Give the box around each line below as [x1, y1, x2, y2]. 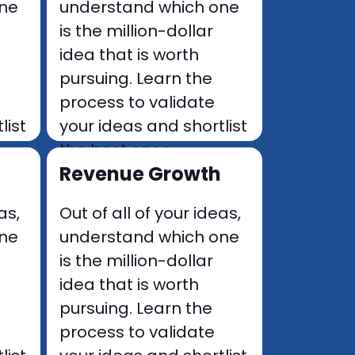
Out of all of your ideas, [59, 202, 242, 224]
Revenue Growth [59, 161, 222, 187]
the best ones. [59, 139, 174, 161]
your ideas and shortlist [59, 115, 248, 137]
